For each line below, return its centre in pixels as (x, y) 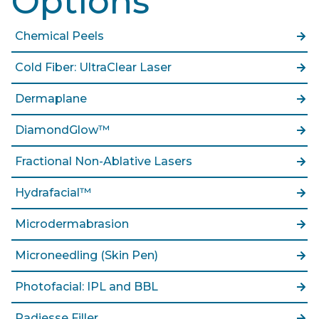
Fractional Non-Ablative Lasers (104, 161)
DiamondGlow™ (62, 130)
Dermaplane (51, 98)
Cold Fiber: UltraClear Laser (93, 67)
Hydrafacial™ (53, 192)
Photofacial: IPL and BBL (87, 286)
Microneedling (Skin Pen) (87, 255)
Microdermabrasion (72, 224)
